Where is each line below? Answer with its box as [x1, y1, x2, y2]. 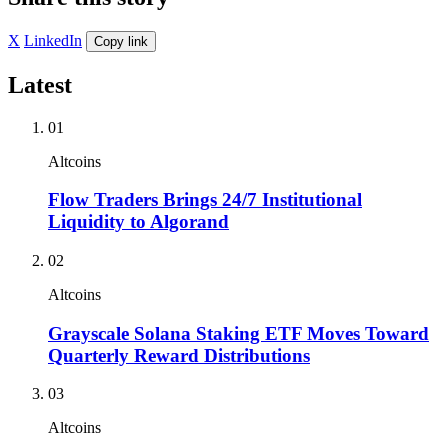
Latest [8, 71, 72, 98]
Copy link [94, 33, 148, 49]
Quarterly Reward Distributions [48, 344, 310, 366]
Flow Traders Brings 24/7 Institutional [48, 189, 362, 211]
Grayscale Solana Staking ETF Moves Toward [48, 322, 429, 344]
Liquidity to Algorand [48, 211, 229, 233]
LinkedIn [24, 31, 82, 49]
